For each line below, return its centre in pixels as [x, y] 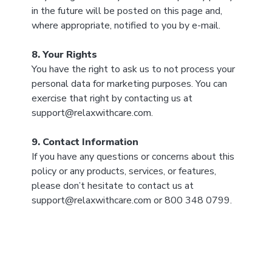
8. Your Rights [64, 55]
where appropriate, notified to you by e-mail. [126, 25]
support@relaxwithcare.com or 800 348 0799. [131, 200]
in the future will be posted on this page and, [127, 11]
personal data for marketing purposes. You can [129, 84]
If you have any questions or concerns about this [133, 157]
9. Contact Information [85, 142]
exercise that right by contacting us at [112, 98]
